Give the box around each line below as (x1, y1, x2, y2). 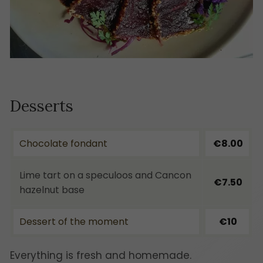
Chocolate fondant (19, 137, 107, 151)
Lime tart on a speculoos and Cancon (19, 168, 191, 183)
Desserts (10, 96, 73, 116)
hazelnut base (19, 183, 85, 197)
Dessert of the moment (19, 215, 129, 229)
